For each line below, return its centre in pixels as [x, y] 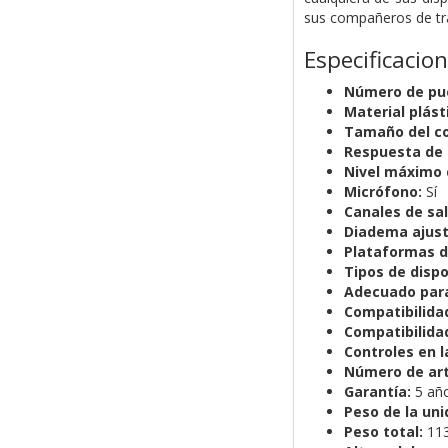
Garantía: [377, 392]
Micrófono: [382, 192]
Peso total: [383, 432]
